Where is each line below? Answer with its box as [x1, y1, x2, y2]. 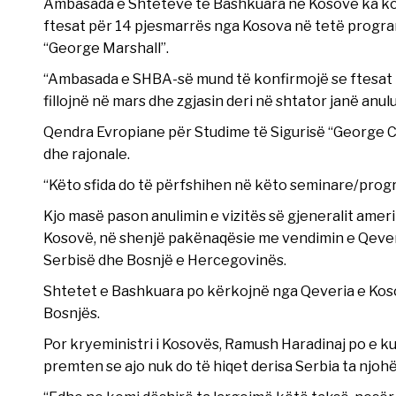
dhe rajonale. [42, 145, 130, 164]
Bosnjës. [42, 304, 100, 323]
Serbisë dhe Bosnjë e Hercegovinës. [42, 251, 286, 270]
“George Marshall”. [42, 39, 169, 57]
